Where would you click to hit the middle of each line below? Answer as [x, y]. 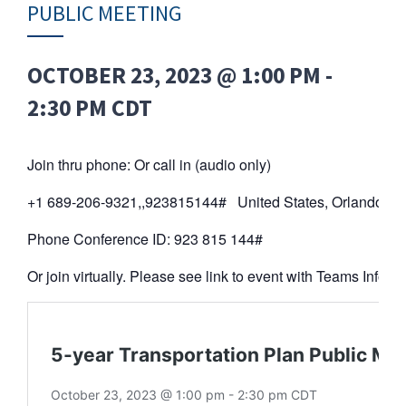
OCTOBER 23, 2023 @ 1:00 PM [174, 75]
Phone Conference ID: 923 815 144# [145, 239]
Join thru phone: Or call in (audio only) [149, 164]
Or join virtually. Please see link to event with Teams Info [207, 276]
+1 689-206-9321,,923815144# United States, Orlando [205, 202]
